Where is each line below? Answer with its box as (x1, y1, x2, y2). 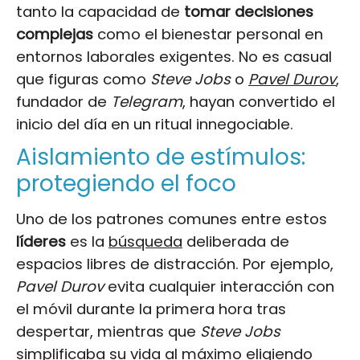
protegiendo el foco (16, 167, 236, 199)
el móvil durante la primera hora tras (16, 298, 286, 319)
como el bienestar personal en (93, 23, 323, 44)
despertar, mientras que (16, 321, 200, 342)
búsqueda (108, 231, 182, 252)
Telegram (111, 91, 182, 112)
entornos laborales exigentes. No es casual (16, 46, 332, 67)
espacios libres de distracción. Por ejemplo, (16, 253, 333, 274)
